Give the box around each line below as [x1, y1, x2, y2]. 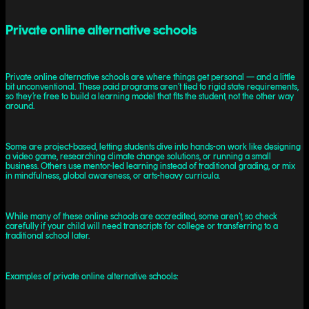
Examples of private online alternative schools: [6, 270, 179, 281]
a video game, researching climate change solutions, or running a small [6, 150, 271, 161]
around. [6, 100, 34, 111]
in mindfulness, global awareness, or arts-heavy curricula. [6, 170, 220, 181]
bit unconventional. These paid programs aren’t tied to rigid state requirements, [6, 81, 299, 92]
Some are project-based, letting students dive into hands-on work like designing [6, 141, 301, 152]
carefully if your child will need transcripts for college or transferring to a [6, 220, 278, 231]
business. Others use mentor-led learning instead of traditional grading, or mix [6, 160, 295, 171]
